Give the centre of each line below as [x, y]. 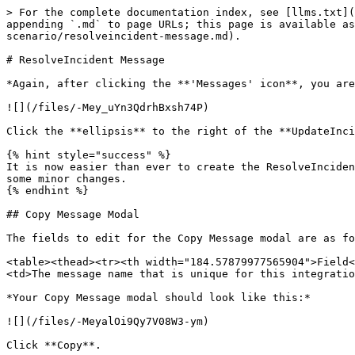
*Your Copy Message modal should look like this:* [158, 298]
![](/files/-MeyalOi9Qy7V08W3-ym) [108, 321]
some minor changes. [67, 179]
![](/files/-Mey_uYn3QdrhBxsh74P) [108, 107]
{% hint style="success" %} [89, 155]
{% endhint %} [48, 191]
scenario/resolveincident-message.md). [124, 36]
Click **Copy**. [54, 345]
